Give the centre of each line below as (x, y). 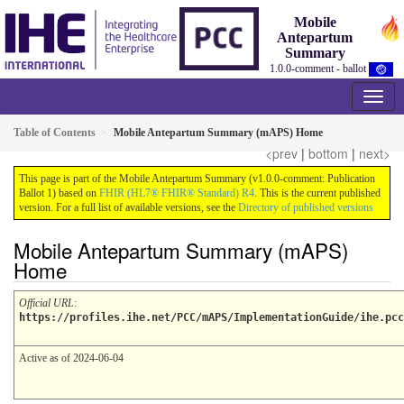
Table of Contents (55, 133)
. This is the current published (317, 193)
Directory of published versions (306, 207)
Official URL (46, 303)
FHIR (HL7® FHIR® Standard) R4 (177, 193)
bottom (328, 153)
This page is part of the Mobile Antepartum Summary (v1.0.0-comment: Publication (197, 179)
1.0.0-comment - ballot (320, 69)
